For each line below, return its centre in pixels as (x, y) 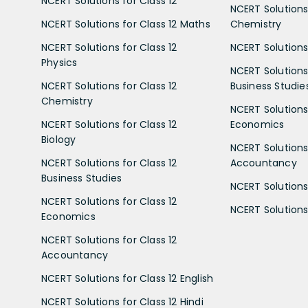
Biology (59, 140)
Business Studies (82, 178)
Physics (59, 63)
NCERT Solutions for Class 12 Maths (126, 24)
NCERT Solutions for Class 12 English (128, 279)
